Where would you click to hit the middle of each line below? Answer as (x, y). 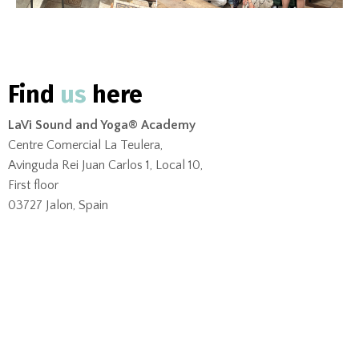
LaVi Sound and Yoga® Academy (102, 125)
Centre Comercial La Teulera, (85, 145)
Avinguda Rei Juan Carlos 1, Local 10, (105, 165)
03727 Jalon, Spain (58, 205)
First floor (33, 185)
